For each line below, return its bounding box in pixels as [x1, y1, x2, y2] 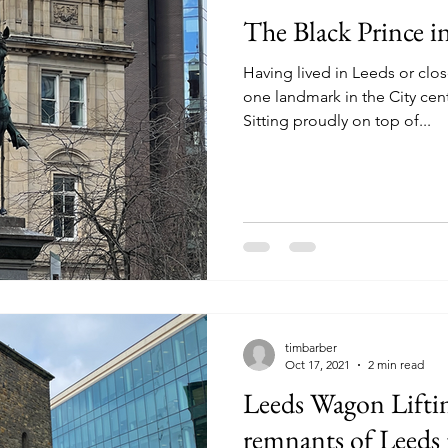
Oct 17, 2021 [285, 357, 350, 372]
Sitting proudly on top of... [243, 110, 431, 130]
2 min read [368, 357, 424, 372]
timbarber [285, 340, 337, 355]
